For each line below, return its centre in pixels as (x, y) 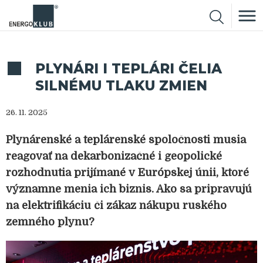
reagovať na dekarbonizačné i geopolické (114, 156)
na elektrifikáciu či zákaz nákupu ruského (116, 205)
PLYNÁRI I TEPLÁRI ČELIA (129, 69)
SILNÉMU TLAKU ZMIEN (121, 86)
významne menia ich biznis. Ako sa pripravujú (129, 189)
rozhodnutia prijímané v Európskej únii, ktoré (127, 173)
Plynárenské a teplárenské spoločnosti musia (126, 140)
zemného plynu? (50, 222)
